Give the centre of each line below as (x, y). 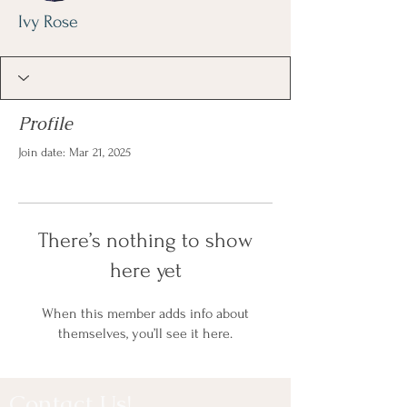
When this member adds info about (145, 313)
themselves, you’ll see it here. (145, 333)
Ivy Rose (48, 21)
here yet (145, 270)
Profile (45, 123)
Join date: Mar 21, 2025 (74, 152)
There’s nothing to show (145, 240)
